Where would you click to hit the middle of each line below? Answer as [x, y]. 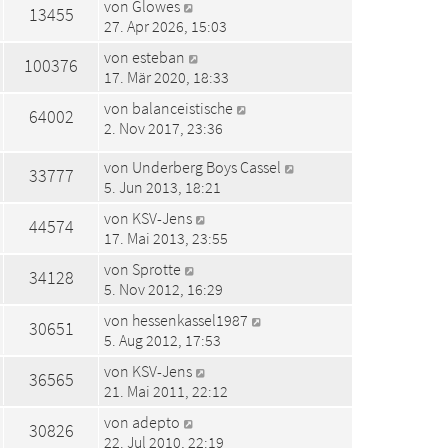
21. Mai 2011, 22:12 [166, 390]
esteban [158, 56]
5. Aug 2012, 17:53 [162, 339]
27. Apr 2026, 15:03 [165, 25]
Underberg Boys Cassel [206, 166]
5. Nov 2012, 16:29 [163, 288]
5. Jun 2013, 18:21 [162, 186]
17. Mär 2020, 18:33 [166, 76]
